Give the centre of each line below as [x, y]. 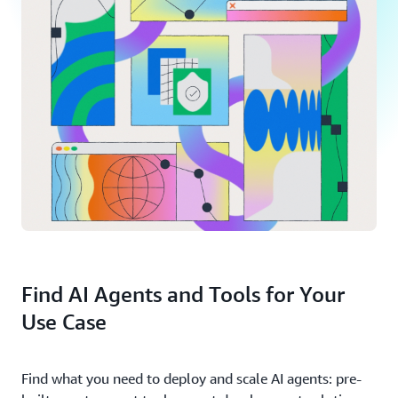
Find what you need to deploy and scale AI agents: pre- [191, 378]
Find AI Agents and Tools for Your [183, 294]
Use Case [64, 322]
